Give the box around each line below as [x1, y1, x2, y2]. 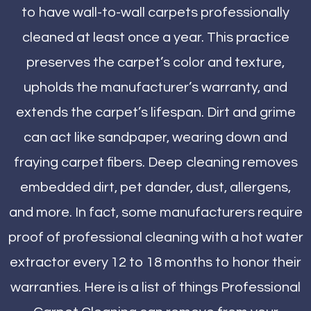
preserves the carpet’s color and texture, [26, 56, 285, 70]
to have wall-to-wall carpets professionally [22, 6, 289, 20]
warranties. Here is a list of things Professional [10, 280, 301, 295]
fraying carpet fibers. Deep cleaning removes [13, 155, 298, 170]
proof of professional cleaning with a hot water [8, 230, 303, 245]
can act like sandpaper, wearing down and [24, 131, 287, 145]
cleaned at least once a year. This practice [22, 31, 289, 45]
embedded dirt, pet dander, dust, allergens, [20, 180, 291, 195]
